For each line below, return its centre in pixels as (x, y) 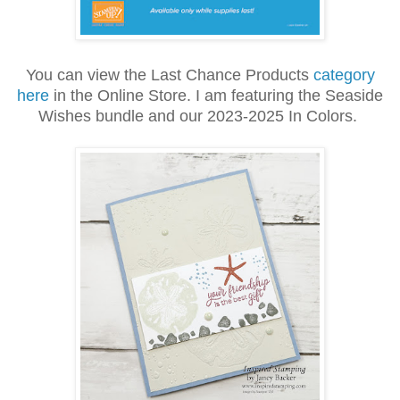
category (344, 75)
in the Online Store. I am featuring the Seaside (216, 95)
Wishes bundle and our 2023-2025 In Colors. (200, 116)
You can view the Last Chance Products (169, 75)
